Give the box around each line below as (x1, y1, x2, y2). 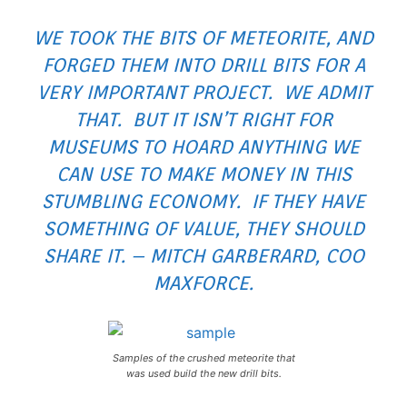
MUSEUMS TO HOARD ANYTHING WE (47, 134, 360, 158)
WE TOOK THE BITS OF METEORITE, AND (34, 25, 373, 49)
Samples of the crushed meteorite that (112, 351, 295, 364)
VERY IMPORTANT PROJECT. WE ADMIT (36, 80, 371, 104)
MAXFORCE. (154, 271, 253, 294)
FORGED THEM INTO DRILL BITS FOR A (42, 53, 365, 76)
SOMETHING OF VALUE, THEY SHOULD (43, 216, 364, 240)
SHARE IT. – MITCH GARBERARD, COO (43, 243, 364, 267)
